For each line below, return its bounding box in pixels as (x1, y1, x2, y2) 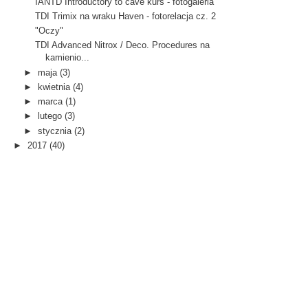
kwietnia (38, 81, 71, 92)
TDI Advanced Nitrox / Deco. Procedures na (35, 40, 210, 51)
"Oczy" (35, 25, 64, 36)
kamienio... (45, 52, 90, 63)
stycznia (38, 125, 72, 136)
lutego (38, 111, 63, 122)
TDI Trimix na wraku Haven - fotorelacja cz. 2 (35, 10, 217, 21)
